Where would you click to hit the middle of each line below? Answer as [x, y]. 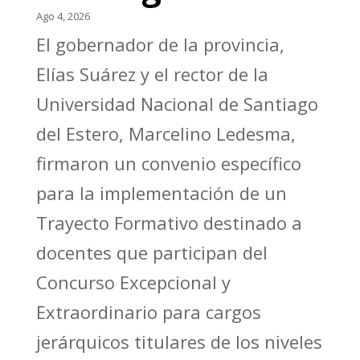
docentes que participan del [151, 252]
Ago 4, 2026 [66, 16]
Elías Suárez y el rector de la [152, 74]
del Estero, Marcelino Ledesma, [166, 133]
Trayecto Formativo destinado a [169, 222]
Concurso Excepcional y [133, 282]
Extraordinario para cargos [148, 311]
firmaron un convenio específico [168, 163]
